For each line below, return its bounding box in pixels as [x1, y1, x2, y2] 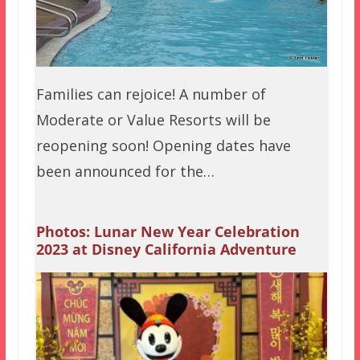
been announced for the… [35, 162, 215, 182]
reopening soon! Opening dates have [35, 136, 291, 156]
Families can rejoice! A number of [35, 84, 266, 104]
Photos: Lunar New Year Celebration [35, 222, 300, 242]
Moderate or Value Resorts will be [35, 110, 271, 130]
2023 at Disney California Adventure [35, 239, 297, 260]
